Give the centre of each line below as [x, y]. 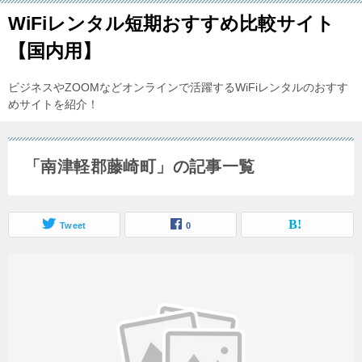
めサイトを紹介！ [53, 104]
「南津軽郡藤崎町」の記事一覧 [140, 166]
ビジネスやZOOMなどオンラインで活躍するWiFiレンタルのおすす [178, 87]
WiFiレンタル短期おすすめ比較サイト [171, 23]
